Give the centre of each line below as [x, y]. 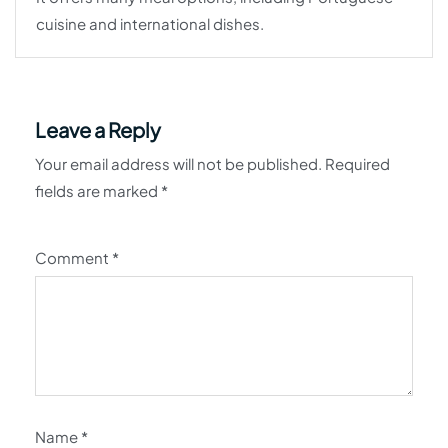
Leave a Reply [98, 130]
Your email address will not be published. [178, 164]
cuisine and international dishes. [150, 24]
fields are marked [98, 191]
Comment [73, 258]
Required [357, 164]
